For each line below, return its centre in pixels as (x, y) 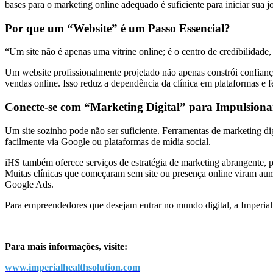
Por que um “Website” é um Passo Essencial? (118, 28)
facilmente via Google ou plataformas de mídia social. (108, 141)
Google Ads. (29, 184)
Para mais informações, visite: (66, 246)
